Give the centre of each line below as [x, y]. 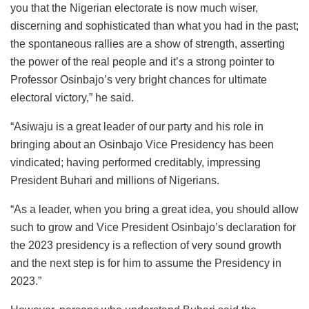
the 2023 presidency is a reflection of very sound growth [146, 245]
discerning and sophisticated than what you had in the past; [154, 26]
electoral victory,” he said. [72, 97]
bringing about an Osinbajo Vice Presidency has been [142, 144]
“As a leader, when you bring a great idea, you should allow [154, 209]
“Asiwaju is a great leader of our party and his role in [137, 126]
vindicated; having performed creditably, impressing [136, 162]
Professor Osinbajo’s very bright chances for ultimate [139, 79]
